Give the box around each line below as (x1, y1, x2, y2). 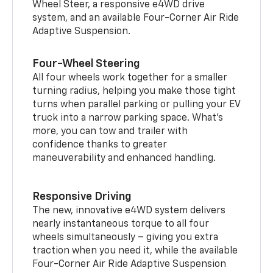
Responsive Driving (32, 191, 132, 202)
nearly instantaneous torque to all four (32, 219, 210, 229)
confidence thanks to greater (32, 140, 168, 150)
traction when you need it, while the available (32, 246, 238, 256)
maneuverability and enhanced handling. (32, 153, 216, 163)
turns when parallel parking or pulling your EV (32, 99, 241, 110)
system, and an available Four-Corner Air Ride (32, 13, 239, 23)
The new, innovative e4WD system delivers (32, 205, 226, 216)
